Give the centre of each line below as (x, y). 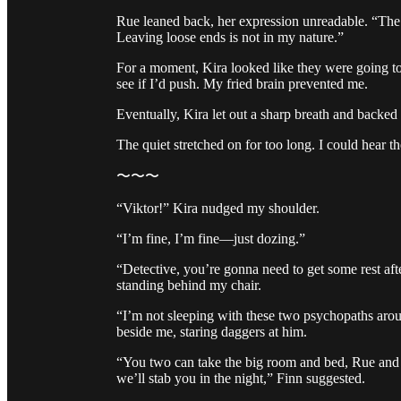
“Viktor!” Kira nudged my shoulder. (218, 209)
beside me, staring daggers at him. (212, 332)
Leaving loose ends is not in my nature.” (230, 38)
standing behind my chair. (189, 286)
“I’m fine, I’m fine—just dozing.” (211, 239)
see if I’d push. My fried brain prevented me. (242, 84)
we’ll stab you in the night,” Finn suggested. (241, 379)
